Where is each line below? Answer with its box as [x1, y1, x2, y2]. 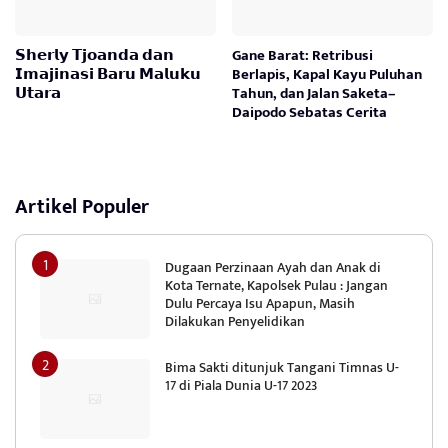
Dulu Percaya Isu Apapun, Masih [165, 291, 355, 315]
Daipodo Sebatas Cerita [232, 99, 388, 125]
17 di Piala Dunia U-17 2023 [165, 373, 317, 397]
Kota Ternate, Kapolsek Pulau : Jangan [165, 273, 388, 297]
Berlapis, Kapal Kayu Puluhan [232, 61, 423, 87]
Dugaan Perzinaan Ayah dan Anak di [165, 255, 381, 279]
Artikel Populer [15, 189, 149, 224]
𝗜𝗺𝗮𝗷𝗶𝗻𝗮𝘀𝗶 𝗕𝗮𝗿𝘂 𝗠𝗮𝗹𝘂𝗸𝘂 [15, 61, 201, 87]
